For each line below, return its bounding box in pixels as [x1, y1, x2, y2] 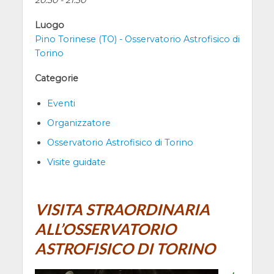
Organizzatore [46, 117, 111, 128]
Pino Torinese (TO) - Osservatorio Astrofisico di [34, 33, 240, 45]
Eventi [46, 97, 75, 109]
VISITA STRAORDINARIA [34, 200, 210, 219]
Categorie [34, 72, 78, 84]
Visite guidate [46, 156, 106, 168]
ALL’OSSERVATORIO [34, 220, 176, 239]
